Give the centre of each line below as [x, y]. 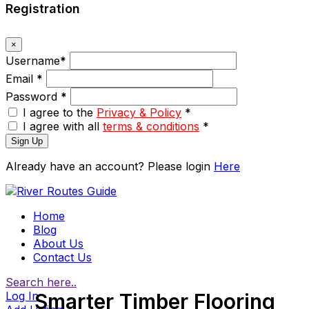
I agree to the [60, 112]
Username [33, 60]
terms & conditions [151, 126]
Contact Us [62, 257]
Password [33, 96]
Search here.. [41, 282]
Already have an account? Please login [110, 166]
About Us [58, 243]
